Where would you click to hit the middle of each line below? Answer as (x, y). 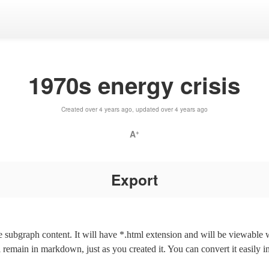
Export (134, 179)
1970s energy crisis (134, 85)
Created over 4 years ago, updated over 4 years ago (134, 109)
